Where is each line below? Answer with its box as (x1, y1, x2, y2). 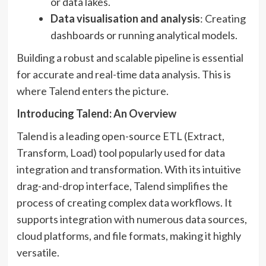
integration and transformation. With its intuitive (16, 163, 241, 176)
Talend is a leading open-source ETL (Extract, (16, 129, 224, 143)
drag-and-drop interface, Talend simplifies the (16, 179, 228, 193)
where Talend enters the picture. (16, 84, 169, 98)
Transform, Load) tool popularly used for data (16, 146, 225, 160)
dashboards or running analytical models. (50, 28, 237, 42)
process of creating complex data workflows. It (16, 196, 232, 210)
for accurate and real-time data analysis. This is (16, 68, 231, 81)
